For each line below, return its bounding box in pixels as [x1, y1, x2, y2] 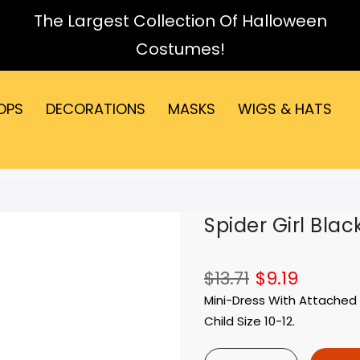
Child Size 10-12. [204, 313, 295, 330]
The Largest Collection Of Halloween [33, 10, 327, 32]
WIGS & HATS [237, 99, 332, 119]
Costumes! [135, 38, 225, 60]
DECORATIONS [45, 99, 145, 119]
